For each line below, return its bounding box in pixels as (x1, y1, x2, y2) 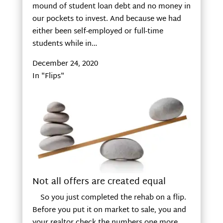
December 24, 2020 (32, 57, 98, 71)
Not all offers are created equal (32, 174, 166, 191)
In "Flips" (32, 70, 64, 84)
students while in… (32, 37, 98, 51)
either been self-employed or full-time (32, 25, 163, 39)
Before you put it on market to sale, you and (32, 204, 186, 218)
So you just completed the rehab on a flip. (32, 191, 186, 205)
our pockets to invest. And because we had (32, 12, 181, 26)
